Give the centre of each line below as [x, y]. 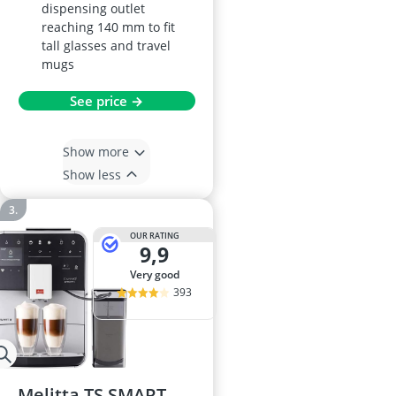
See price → [107, 101]
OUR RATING [154, 235]
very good [157, 275]
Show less [92, 174]
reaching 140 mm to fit [108, 27]
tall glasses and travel [106, 46]
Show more [96, 151]
